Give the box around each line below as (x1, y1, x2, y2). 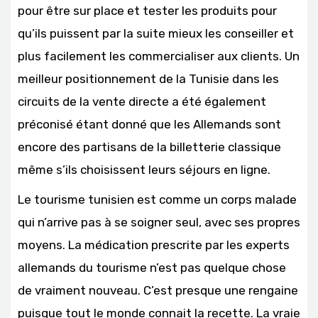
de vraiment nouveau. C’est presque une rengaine (18, 283, 298, 297)
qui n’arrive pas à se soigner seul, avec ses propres (18, 214, 300, 229)
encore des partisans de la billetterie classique (18, 139, 281, 154)
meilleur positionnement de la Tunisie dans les (18, 71, 279, 86)
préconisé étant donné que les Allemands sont (18, 116, 281, 131)
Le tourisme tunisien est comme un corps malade (18, 192, 297, 207)
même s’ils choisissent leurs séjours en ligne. (18, 162, 270, 177)
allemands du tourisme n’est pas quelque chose (18, 260, 286, 275)
